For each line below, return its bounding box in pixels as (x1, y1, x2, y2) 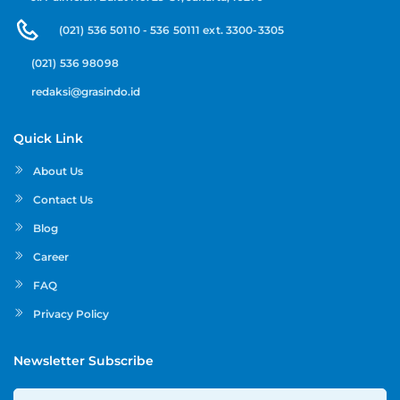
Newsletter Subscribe (13, 353, 154, 370)
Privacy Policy (33, 307, 109, 321)
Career (33, 250, 69, 264)
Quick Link (13, 130, 83, 147)
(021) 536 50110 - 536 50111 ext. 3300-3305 (59, 23, 285, 37)
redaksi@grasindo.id (31, 85, 140, 99)
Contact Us (33, 193, 93, 207)
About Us (33, 164, 83, 179)
